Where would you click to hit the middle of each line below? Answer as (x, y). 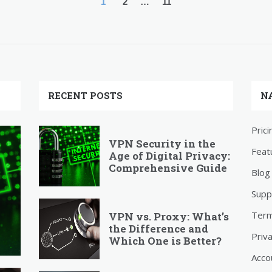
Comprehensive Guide (168, 168)
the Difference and (158, 229)
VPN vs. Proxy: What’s (169, 217)
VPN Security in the (162, 144)
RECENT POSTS (85, 96)
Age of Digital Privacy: (169, 156)
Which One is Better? (165, 241)
